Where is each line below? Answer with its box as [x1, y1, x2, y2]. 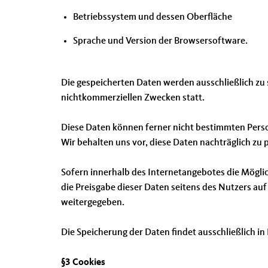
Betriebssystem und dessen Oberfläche [73, 13, 232, 22]
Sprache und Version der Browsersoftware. [73, 36, 248, 46]
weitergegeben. [61, 198, 124, 208]
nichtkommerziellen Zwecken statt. [61, 93, 205, 103]
